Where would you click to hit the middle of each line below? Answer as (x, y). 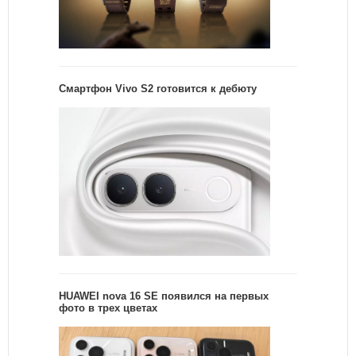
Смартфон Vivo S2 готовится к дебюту (158, 89)
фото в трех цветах (108, 308)
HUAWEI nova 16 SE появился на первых (164, 296)
